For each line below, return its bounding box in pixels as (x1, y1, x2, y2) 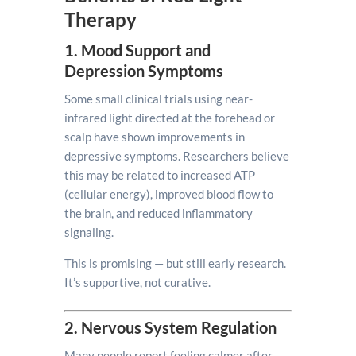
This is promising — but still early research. (64, 256, 286, 270)
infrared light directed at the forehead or (64, 110, 275, 125)
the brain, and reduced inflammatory (64, 206, 253, 220)
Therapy (64, 8, 137, 31)
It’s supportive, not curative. (64, 275, 211, 289)
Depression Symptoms (64, 61, 223, 80)
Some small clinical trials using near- (64, 91, 253, 106)
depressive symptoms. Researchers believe (64, 149, 289, 163)
